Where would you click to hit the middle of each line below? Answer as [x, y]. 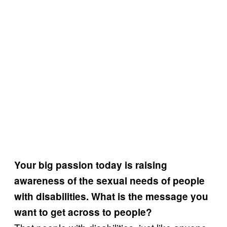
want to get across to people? [83, 212]
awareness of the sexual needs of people [109, 181]
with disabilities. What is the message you [111, 196]
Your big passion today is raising [91, 165]
